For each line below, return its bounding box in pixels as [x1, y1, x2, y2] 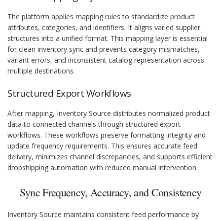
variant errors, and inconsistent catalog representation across [7, 55, 204, 65]
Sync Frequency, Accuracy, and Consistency [19, 185, 202, 200]
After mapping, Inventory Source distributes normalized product [7, 109, 210, 118]
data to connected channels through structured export [7, 119, 181, 129]
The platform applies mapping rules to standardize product [7, 12, 195, 22]
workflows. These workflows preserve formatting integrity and [7, 130, 206, 140]
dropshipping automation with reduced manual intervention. [7, 163, 198, 173]
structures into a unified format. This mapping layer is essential [7, 34, 208, 43]
